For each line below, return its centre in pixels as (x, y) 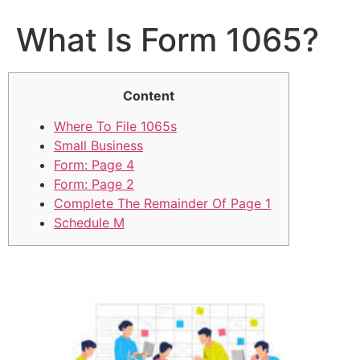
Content (149, 96)
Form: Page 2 (94, 184)
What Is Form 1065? (168, 40)
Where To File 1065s (115, 127)
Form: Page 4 (94, 165)
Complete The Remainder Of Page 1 (162, 204)
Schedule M (89, 223)
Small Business (98, 146)
